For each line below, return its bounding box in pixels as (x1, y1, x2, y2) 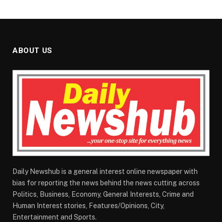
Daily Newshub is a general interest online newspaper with (12, 167, 198, 176)
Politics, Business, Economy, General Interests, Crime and (12, 190, 194, 199)
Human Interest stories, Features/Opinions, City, (12, 202, 165, 210)
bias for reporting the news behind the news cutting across (12, 179, 200, 187)
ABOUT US (12, 46, 53, 55)
